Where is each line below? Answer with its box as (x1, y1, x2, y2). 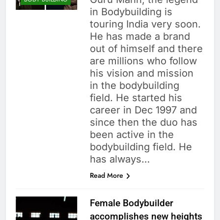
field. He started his (89, 92, 182, 104)
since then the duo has (89, 116, 197, 129)
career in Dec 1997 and (89, 104, 197, 116)
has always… (89, 153, 150, 165)
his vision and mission (89, 67, 193, 80)
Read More (89, 170, 123, 181)
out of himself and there (89, 43, 203, 55)
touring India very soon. (89, 18, 201, 30)
